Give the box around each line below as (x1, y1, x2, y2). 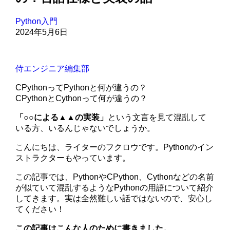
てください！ (15, 205, 65, 214)
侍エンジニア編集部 (15, 64, 90, 73)
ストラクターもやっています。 (15, 154, 131, 163)
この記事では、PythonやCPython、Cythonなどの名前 (15, 172, 215, 182)
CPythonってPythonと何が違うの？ (15, 83, 147, 92)
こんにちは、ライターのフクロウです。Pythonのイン (15, 143, 214, 152)
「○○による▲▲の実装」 (15, 113, 108, 122)
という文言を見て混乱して (108, 113, 207, 122)
